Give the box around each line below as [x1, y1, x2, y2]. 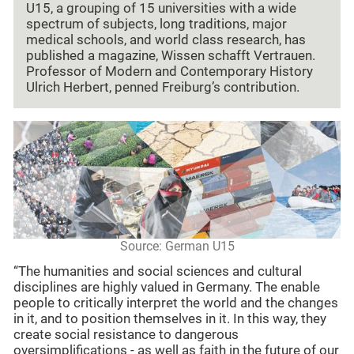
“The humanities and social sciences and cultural [13, 264, 302, 280]
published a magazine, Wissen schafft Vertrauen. [26, 48, 315, 64]
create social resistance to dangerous [13, 327, 239, 343]
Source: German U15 [119, 238, 235, 254]
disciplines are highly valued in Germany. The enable [13, 280, 320, 296]
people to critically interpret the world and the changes [13, 296, 338, 311]
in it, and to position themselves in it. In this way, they [13, 311, 326, 327]
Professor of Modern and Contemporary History [26, 64, 313, 80]
